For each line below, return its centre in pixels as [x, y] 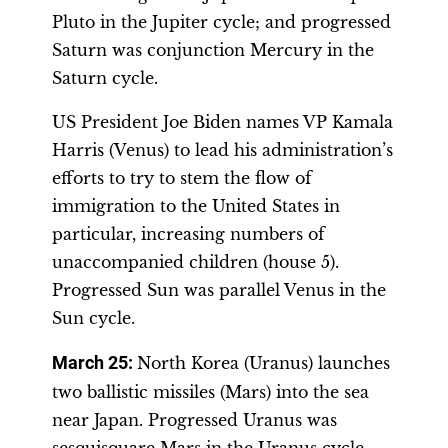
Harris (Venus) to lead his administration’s [222, 150]
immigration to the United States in [196, 206]
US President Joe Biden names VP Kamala [222, 122]
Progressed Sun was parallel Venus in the [219, 290]
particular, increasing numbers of [188, 234]
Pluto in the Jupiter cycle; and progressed [221, 22]
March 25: [94, 363]
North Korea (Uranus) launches [263, 363]
